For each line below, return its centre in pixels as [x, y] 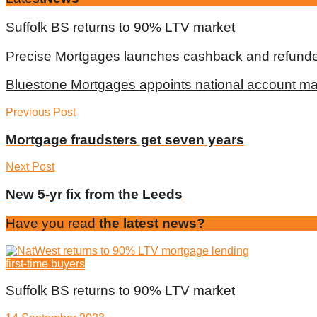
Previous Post [41, 112]
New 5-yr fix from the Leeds [94, 195]
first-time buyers [45, 263]
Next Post [30, 167]
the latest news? [150, 223]
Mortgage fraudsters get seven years [125, 139]
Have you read [51, 223]
